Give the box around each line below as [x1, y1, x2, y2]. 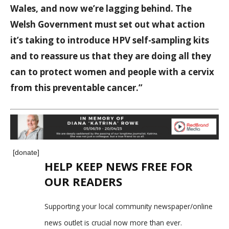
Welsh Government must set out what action [10, 18, 205, 31]
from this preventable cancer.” [10, 82, 143, 94]
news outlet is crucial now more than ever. [44, 218, 182, 228]
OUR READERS [44, 174, 122, 190]
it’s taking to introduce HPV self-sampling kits [10, 34, 209, 47]
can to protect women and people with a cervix [10, 66, 214, 78]
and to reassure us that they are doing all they [10, 50, 211, 62]
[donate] [13, 148, 39, 157]
